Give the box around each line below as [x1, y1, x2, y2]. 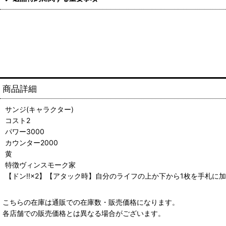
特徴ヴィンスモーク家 [5, 160, 76, 169]
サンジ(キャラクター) [5, 104, 74, 114]
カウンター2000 [5, 138, 58, 147]
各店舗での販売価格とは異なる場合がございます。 [3, 208, 165, 217]
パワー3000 [5, 127, 44, 136]
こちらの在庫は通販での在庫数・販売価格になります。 [3, 197, 179, 206]
